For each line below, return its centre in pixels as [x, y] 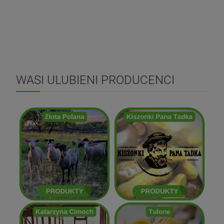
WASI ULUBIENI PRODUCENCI [95, 80]
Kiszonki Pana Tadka [194, 147]
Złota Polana [98, 147]
